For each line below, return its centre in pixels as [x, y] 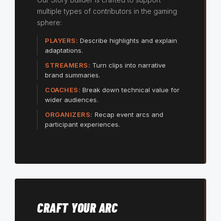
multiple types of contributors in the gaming [107, 11]
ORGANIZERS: [69, 115]
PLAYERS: [61, 41]
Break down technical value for [130, 90]
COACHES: [63, 90]
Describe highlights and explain [128, 41]
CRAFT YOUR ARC [77, 208]
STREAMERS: [68, 65]
